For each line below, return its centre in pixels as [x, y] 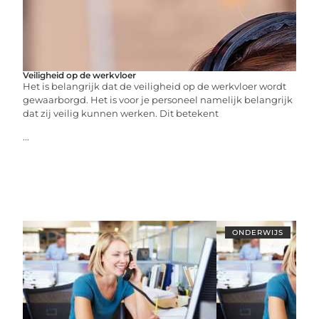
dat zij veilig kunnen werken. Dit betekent [121, 113]
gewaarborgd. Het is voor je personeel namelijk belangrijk [158, 99]
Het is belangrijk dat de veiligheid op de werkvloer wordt [155, 86]
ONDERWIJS [257, 232]
